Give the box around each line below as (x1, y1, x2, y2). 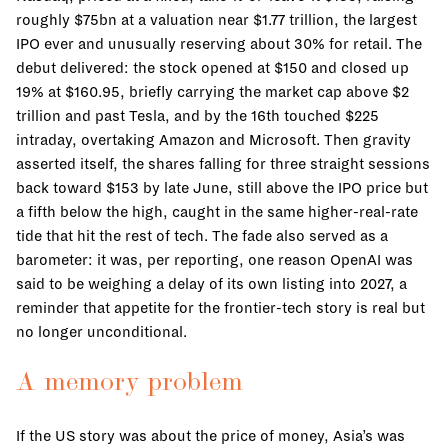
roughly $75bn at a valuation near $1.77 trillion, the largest (16, 11, 417, 28)
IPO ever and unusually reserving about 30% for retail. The (16, 35, 422, 52)
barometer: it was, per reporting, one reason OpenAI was (16, 251, 413, 268)
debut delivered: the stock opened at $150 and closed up (16, 59, 409, 76)
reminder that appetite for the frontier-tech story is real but (16, 299, 425, 316)
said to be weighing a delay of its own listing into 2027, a (16, 275, 407, 292)
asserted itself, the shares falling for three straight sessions (16, 155, 430, 172)
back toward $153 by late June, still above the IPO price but (16, 179, 428, 196)
